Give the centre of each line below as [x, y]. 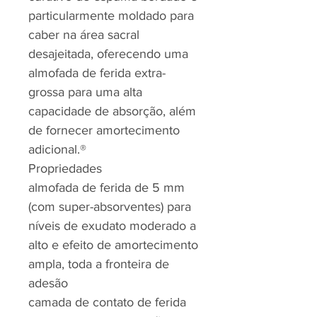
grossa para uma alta [85, 92]
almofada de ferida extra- [97, 73]
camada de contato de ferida [107, 302]
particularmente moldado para [111, 16]
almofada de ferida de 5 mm [106, 188]
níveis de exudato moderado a [112, 226]
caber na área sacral [84, 35]
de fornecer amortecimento [104, 130]
